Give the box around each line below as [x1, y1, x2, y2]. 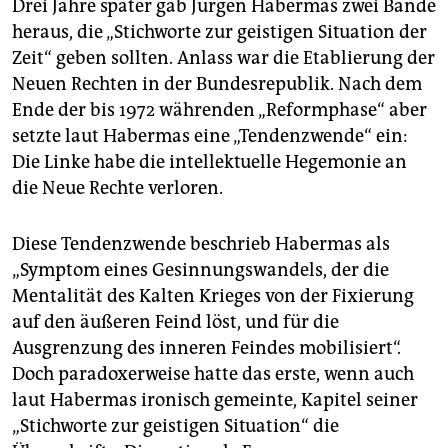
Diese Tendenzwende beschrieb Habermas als [12, 233, 390, 256]
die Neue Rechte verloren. [12, 177, 223, 200]
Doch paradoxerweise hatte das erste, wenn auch [12, 363, 414, 386]
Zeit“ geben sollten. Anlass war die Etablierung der [12, 47, 435, 70]
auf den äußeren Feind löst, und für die [12, 311, 339, 334]
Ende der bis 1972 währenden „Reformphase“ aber [12, 99, 427, 122]
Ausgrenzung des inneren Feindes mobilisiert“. [12, 337, 401, 360]
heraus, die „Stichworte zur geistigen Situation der [12, 21, 427, 44]
